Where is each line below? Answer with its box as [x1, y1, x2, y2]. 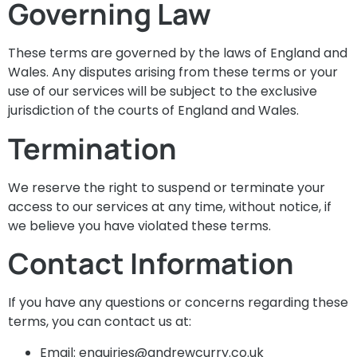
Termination [8, 128, 177, 168]
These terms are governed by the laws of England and [8, 44, 347, 63]
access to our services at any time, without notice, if [8, 197, 331, 216]
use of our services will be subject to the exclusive [8, 82, 317, 101]
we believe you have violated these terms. [8, 216, 271, 235]
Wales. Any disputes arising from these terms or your [8, 63, 338, 82]
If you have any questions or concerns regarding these [8, 293, 348, 312]
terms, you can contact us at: [8, 312, 191, 331]
